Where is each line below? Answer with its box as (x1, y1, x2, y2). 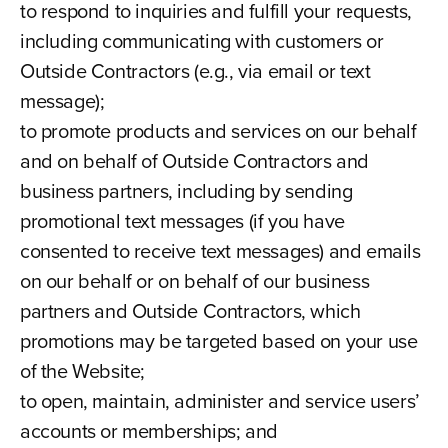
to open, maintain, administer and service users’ (19, 386, 420, 416)
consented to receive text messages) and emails (19, 236, 421, 266)
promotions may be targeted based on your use (19, 326, 418, 356)
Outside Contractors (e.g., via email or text (19, 56, 371, 86)
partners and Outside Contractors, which (19, 296, 361, 326)
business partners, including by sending (19, 176, 353, 206)
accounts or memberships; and (19, 416, 278, 446)
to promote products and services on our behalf (19, 116, 417, 146)
